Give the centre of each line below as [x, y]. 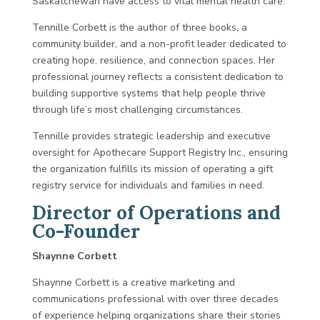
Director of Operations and [156, 212]
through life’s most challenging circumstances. [137, 110]
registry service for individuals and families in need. [148, 185]
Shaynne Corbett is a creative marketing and [133, 282]
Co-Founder [86, 231]
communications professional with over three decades [155, 299]
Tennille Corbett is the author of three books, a [139, 27]
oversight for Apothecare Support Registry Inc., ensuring [160, 152]
